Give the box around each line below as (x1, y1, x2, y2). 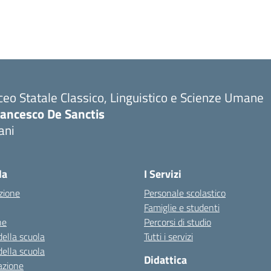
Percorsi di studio (144, 215, 211, 229)
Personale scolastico (144, 186, 226, 200)
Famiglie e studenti (144, 200, 220, 215)
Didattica (144, 252, 187, 268)
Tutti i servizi (144, 229, 193, 244)
